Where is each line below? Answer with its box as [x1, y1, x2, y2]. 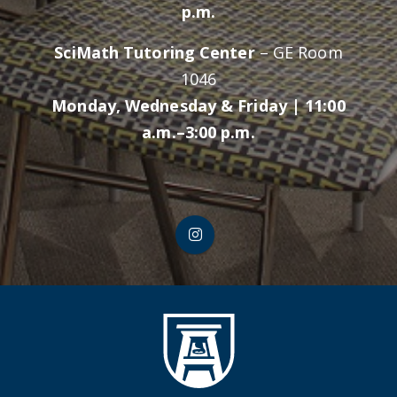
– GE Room [254, 42, 343, 64]
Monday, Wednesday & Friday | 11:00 [51, 95, 346, 117]
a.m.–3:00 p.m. [142, 121, 255, 144]
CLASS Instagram [205, 217, 323, 238]
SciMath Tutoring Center [54, 42, 255, 64]
